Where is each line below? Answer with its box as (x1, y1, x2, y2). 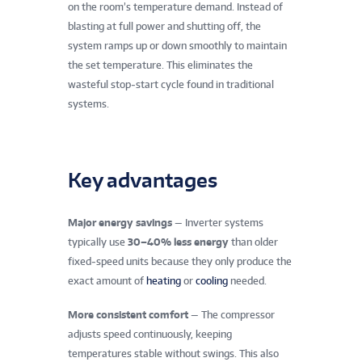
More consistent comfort (68, 308, 188, 321)
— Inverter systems (172, 216, 263, 229)
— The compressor (188, 308, 275, 321)
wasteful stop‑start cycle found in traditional (68, 78, 274, 91)
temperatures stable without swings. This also (68, 347, 279, 360)
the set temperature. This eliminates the (68, 59, 253, 72)
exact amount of (68, 274, 146, 287)
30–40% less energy (128, 235, 229, 248)
